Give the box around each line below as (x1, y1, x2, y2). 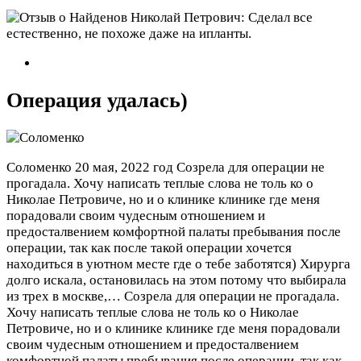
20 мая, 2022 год (75, 159, 173, 175)
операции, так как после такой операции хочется (6, 239, 292, 255)
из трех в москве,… (6, 288, 124, 304)
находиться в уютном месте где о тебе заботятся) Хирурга (6, 255, 351, 272)
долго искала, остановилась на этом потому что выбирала (6, 272, 346, 288)
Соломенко (6, 159, 72, 175)
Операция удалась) (6, 88, 188, 112)
